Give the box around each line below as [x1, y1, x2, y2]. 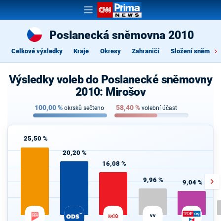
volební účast [141, 105, 177, 112]
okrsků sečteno [64, 105, 104, 112]
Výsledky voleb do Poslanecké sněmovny [8, 73, 213, 86]
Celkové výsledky [11, 47, 63, 55]
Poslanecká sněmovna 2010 [49, 29, 194, 41]
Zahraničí [132, 47, 159, 55]
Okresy [100, 47, 121, 55]
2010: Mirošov [75, 85, 146, 98]
